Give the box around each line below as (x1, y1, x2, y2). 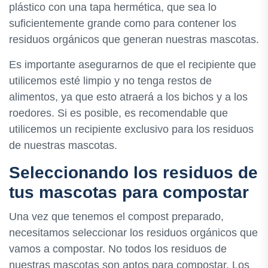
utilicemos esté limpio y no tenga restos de (9, 74, 212, 87)
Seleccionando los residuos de (9, 163, 258, 182)
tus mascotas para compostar (9, 182, 249, 202)
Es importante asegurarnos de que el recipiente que (9, 58, 256, 71)
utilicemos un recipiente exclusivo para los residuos (9, 123, 254, 135)
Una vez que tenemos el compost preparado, (9, 210, 224, 223)
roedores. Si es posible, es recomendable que (9, 106, 228, 119)
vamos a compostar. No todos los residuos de (9, 242, 227, 255)
